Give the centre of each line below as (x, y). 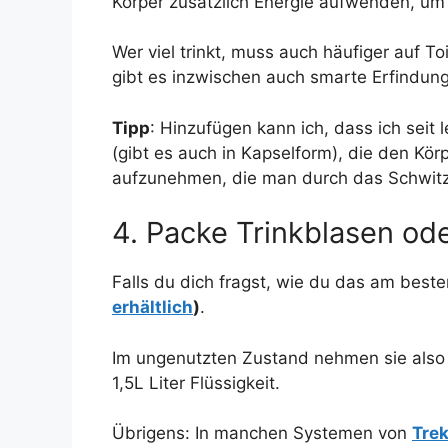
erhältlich (152, 307)
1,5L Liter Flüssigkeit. (196, 382)
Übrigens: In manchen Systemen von (262, 433)
